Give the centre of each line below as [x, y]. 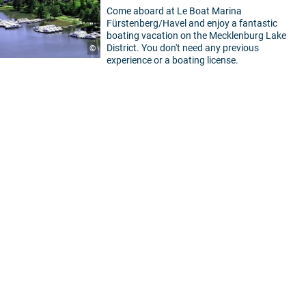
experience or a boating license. [172, 60]
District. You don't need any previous [183, 48]
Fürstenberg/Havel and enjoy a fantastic [192, 24]
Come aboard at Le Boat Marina [174, 11]
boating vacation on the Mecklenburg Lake [196, 36]
